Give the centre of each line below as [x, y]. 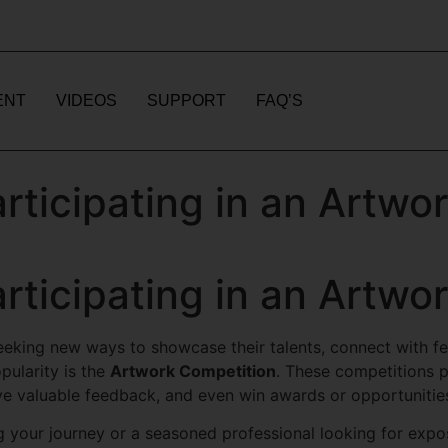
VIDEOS [86, 100]
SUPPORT [186, 100]
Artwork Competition [193, 371]
